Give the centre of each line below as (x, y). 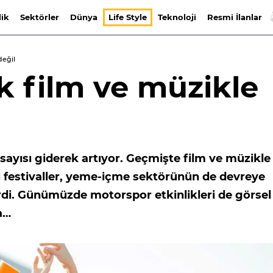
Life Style (127, 17)
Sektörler (39, 17)
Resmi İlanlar (234, 17)
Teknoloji (177, 17)
